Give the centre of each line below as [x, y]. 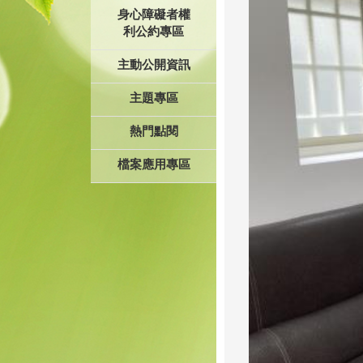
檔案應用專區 [154, 164]
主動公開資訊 [154, 64]
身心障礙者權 [154, 14]
